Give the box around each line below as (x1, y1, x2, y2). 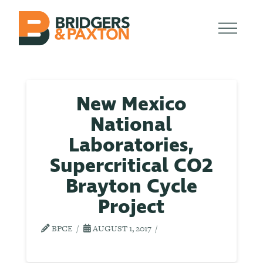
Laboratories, (69, 132, 194, 159)
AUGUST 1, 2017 (90, 222, 151, 234)
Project (98, 194, 165, 221)
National (90, 112, 173, 139)
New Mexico (76, 91, 187, 118)
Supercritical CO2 (49, 153, 213, 180)
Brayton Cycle (65, 173, 197, 200)
